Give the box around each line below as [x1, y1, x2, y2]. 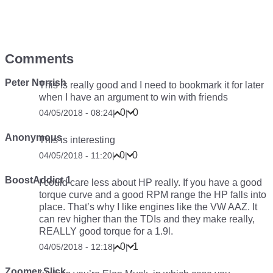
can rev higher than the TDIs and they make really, [39, 214, 255, 224]
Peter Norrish [5, 77, 66, 88]
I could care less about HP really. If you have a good [39, 177, 262, 188]
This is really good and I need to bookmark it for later [39, 80, 264, 90]
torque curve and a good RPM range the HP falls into [39, 190, 266, 200]
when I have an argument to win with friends [39, 92, 228, 102]
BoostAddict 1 [5, 175, 71, 185]
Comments [5, 51, 74, 66]
